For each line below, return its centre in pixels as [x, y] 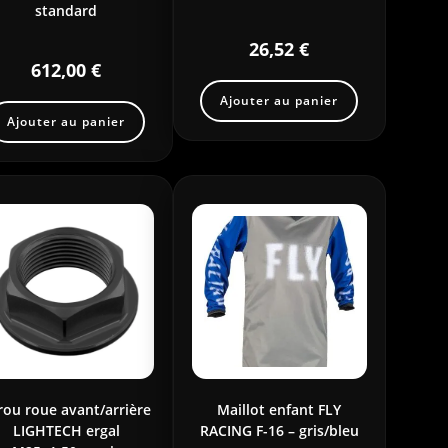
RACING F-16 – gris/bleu [279, 430]
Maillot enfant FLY [279, 409]
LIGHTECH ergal [66, 430]
